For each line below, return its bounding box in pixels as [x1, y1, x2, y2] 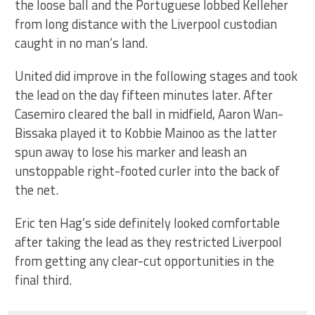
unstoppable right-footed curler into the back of [15, 160, 281, 181]
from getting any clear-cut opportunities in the [15, 250, 275, 271]
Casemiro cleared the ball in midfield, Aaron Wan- [15, 103, 284, 124]
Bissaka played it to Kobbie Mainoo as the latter [15, 122, 278, 143]
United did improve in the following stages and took [15, 65, 298, 86]
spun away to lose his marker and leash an [15, 141, 247, 162]
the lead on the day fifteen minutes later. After [15, 84, 274, 105]
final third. [15, 269, 72, 290]
